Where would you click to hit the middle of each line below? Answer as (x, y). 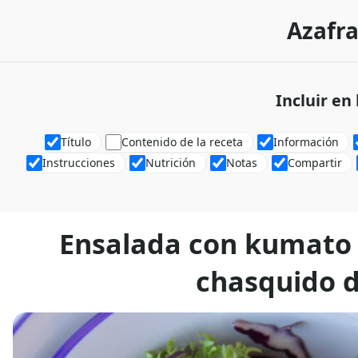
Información (306, 142)
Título (76, 142)
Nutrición (171, 163)
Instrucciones (79, 163)
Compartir (315, 163)
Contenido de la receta (182, 142)
